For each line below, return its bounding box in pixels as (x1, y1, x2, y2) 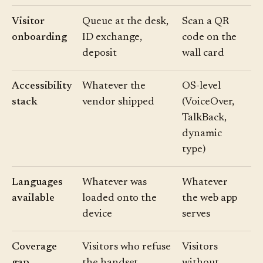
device (82, 209, 112, 220)
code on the (182, 32, 237, 43)
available (12, 193, 55, 204)
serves (182, 209, 210, 220)
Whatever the (82, 81, 146, 92)
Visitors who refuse (82, 242, 171, 253)
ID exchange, (82, 32, 143, 43)
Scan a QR (182, 16, 229, 28)
